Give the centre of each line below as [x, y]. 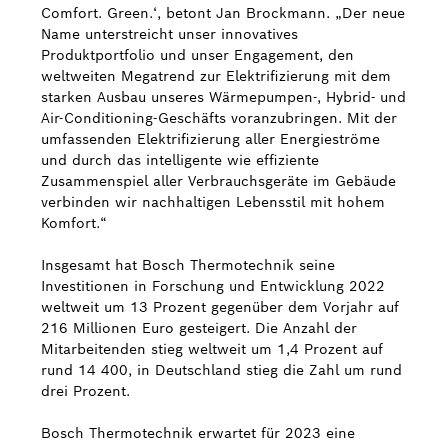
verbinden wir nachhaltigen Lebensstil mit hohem [213, 202]
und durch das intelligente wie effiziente [180, 160]
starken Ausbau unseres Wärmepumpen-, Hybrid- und [223, 97]
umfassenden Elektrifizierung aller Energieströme [210, 139]
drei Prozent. [85, 391]
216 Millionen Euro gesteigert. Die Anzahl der [199, 328]
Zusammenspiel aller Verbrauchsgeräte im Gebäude [218, 181]
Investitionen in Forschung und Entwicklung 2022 [213, 286]
